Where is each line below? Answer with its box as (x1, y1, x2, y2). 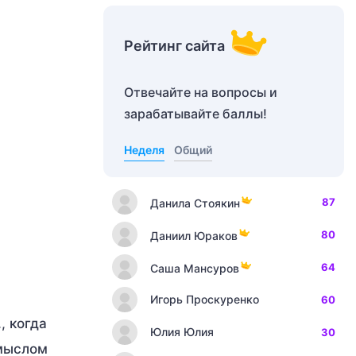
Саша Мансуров (150, 261, 239, 275)
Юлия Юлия (150, 325, 214, 339)
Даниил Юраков (150, 228, 238, 242)
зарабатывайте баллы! (124, 106, 267, 122)
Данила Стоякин (150, 195, 240, 210)
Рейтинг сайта (124, 37, 225, 54)
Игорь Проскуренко (150, 292, 259, 306)
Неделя (124, 143, 164, 157)
